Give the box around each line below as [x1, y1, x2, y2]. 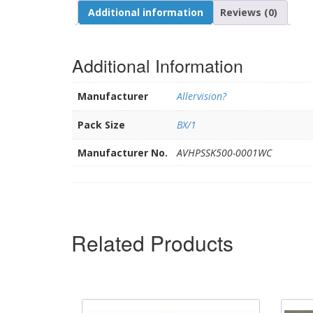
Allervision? [177, 89, 226, 103]
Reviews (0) [220, 6, 277, 19]
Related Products [71, 228, 233, 259]
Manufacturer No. [78, 145, 168, 159]
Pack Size [78, 117, 125, 131]
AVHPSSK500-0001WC [177, 145, 272, 159]
